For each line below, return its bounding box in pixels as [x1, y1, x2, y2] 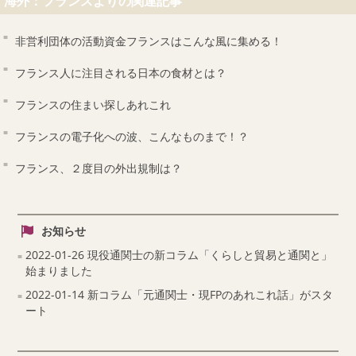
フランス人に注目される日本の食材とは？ [15, 65, 227, 81]
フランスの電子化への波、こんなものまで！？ [15, 129, 250, 145]
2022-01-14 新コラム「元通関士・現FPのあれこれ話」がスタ [25, 287, 334, 303]
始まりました [25, 263, 93, 279]
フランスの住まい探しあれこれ [15, 97, 172, 113]
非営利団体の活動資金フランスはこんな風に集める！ [15, 33, 283, 49]
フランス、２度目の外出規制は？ [15, 161, 183, 176]
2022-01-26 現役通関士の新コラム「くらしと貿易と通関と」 [25, 247, 333, 263]
